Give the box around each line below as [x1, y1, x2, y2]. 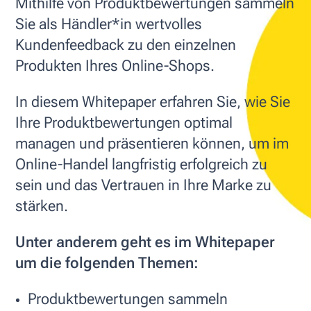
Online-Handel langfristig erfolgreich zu [15, 155, 267, 174]
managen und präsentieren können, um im [15, 135, 289, 153]
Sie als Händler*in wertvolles [15, 15, 202, 33]
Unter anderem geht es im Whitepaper [15, 233, 275, 251]
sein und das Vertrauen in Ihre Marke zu [15, 176, 271, 194]
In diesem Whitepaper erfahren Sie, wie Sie [15, 93, 290, 111]
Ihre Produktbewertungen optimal [15, 114, 233, 132]
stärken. [15, 197, 68, 215]
